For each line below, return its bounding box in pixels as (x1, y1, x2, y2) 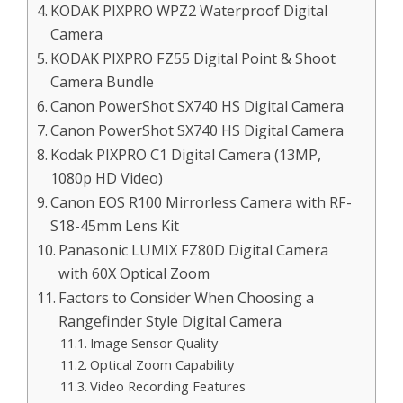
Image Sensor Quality (89, 333, 218, 352)
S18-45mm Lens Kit (50, 215, 180, 236)
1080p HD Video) (50, 167, 164, 188)
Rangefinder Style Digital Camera (58, 310, 282, 331)
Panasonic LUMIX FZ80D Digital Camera (58, 239, 329, 260)
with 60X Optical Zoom (58, 263, 210, 283)
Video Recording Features (89, 376, 246, 395)
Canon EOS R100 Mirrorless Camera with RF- (50, 192, 353, 212)
